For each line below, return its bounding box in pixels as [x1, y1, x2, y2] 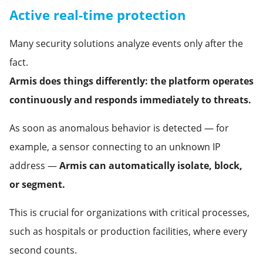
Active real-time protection [9, 6, 186, 24]
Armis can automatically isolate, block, [59, 159, 242, 173]
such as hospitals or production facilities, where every [9, 225, 247, 238]
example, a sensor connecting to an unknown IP [9, 140, 221, 154]
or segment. [9, 178, 65, 191]
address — [9, 159, 59, 173]
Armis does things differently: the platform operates [9, 75, 254, 88]
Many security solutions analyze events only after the [9, 37, 243, 50]
